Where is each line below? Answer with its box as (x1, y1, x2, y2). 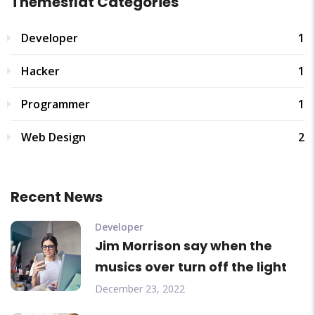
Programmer (21, 96, 90, 112)
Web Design (21, 129, 86, 146)
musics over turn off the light (95, 258, 287, 276)
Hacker (21, 63, 60, 79)
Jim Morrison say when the (95, 237, 272, 255)
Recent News (11, 187, 103, 207)
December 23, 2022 (95, 282, 185, 296)
